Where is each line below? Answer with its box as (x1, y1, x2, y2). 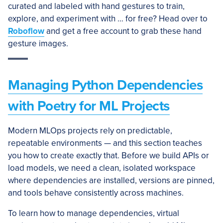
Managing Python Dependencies (8, 77, 203, 94)
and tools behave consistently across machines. (8, 188, 184, 198)
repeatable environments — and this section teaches (8, 138, 202, 148)
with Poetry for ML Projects (8, 98, 170, 114)
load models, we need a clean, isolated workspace (8, 163, 196, 173)
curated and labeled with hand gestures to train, (8, 1, 185, 11)
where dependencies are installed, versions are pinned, (8, 175, 215, 186)
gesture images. (8, 38, 68, 49)
